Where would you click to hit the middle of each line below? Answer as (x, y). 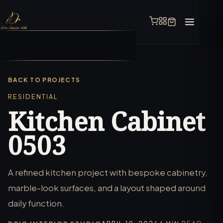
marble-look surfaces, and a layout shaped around (107, 188)
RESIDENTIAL (33, 97)
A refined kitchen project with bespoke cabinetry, (108, 172)
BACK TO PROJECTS (44, 80)
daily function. (36, 203)
